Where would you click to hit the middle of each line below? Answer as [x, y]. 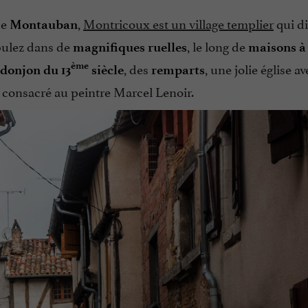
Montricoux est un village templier [178, 22]
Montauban [44, 24]
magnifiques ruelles [130, 47]
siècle [106, 69]
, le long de [218, 45]
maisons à [277, 47]
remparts [178, 69]
